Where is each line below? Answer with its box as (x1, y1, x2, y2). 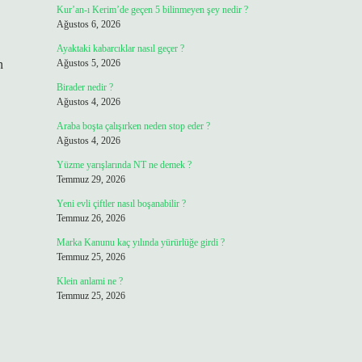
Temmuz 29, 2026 (56, 174, 125, 185)
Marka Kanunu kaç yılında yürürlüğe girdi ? (56, 237, 225, 248)
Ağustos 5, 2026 (56, 57, 120, 69)
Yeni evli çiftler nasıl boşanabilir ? (56, 198, 186, 209)
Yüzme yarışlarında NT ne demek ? (56, 159, 192, 170)
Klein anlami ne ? (56, 276, 123, 287)
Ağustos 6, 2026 (56, 19, 120, 30)
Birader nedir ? (56, 82, 113, 93)
